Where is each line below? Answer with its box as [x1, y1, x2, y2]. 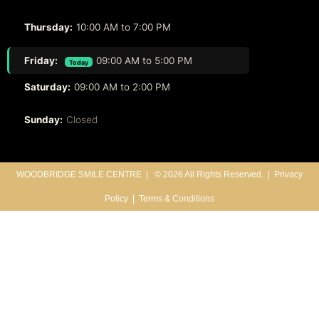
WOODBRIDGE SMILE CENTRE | [16, 169, 152, 180]
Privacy [274, 169, 303, 180]
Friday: [24, 55, 60, 67]
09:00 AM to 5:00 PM [96, 55, 192, 67]
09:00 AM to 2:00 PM [74, 81, 170, 93]
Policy [105, 194, 128, 204]
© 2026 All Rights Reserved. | [152, 169, 274, 180]
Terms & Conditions [139, 194, 214, 204]
